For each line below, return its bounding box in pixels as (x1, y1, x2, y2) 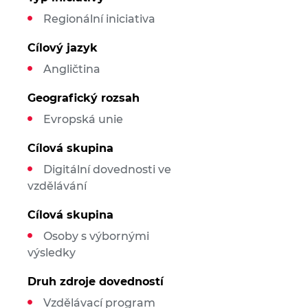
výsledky (27, 246, 76, 259)
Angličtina (43, 63, 100, 76)
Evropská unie (43, 113, 123, 126)
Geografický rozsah (27, 91, 140, 104)
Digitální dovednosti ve (43, 163, 171, 176)
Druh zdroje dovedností (27, 275, 164, 288)
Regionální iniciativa (43, 12, 155, 25)
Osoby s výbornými (43, 230, 149, 243)
